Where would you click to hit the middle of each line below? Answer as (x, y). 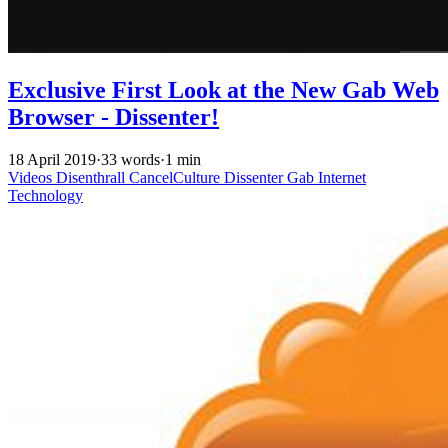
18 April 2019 (52, 159)
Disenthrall (92, 177)
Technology (45, 195)
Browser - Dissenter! (113, 116)
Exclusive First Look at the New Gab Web (223, 89)
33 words (130, 159)
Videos (32, 177)
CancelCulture (176, 177)
